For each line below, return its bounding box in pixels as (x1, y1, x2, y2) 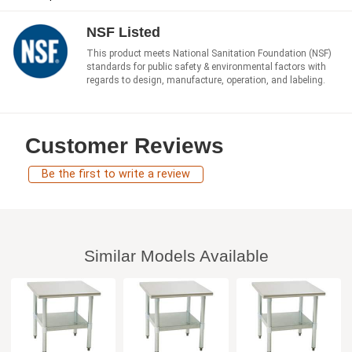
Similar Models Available (83, 247, 269, 266)
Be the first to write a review (42, 167, 190, 181)
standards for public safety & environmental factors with (86, 61, 326, 73)
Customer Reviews (25, 134, 224, 159)
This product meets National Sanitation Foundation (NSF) (86, 48, 332, 60)
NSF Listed (86, 24, 160, 41)
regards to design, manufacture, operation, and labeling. (86, 75, 325, 86)
